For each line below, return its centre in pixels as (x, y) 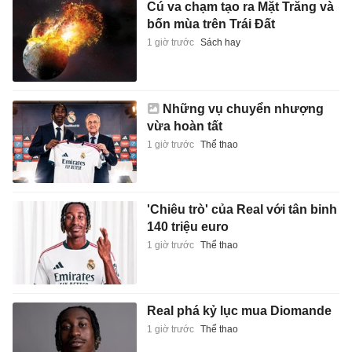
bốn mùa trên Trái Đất (211, 24)
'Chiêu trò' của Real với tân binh (242, 210)
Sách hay (220, 43)
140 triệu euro (187, 227)
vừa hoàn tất (184, 126)
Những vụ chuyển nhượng (243, 108)
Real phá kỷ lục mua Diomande (239, 311)
